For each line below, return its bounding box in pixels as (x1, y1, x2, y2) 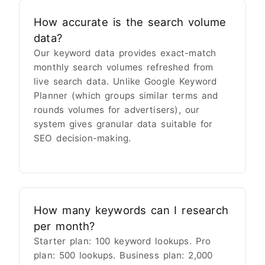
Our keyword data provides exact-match (34, 47, 216, 59)
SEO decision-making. (34, 132, 131, 144)
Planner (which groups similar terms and (34, 89, 218, 101)
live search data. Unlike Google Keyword (34, 75, 217, 87)
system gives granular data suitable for (34, 118, 213, 130)
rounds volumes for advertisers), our (34, 104, 200, 115)
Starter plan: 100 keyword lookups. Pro (34, 235, 211, 247)
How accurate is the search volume (34, 15, 227, 28)
